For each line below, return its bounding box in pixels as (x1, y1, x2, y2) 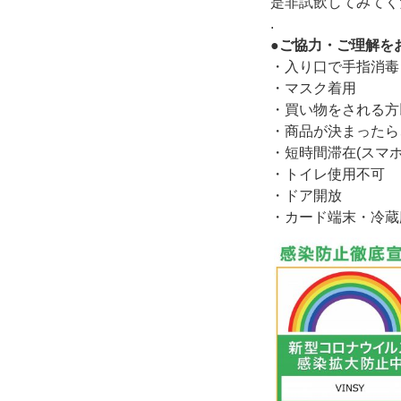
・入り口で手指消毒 (270, 58, 399, 74)
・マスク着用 (270, 80, 356, 96)
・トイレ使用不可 (270, 166, 385, 182)
